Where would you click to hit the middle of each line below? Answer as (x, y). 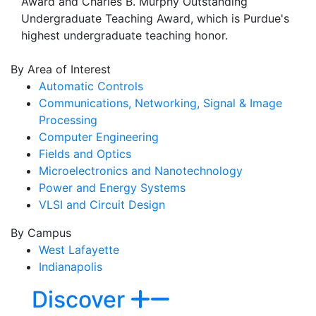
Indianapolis (71, 266)
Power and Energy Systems (112, 187)
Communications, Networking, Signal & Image (160, 103)
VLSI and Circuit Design (102, 204)
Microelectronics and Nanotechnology (141, 170)
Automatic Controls (91, 86)
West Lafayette (79, 249)
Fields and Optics (85, 153)
